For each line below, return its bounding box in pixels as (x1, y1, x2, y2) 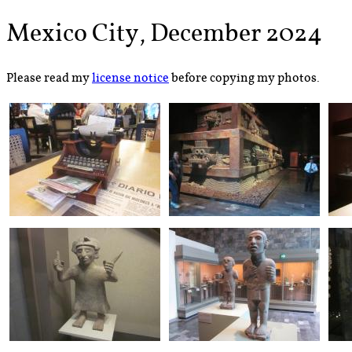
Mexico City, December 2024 (6, 16, 322, 53)
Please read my (6, 68, 92, 87)
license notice (92, 68, 169, 87)
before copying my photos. (169, 68, 320, 87)
